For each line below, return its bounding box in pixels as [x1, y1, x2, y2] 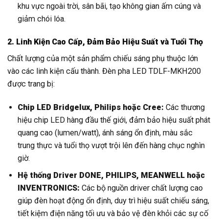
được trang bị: [7, 79, 55, 89]
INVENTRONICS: [18, 183, 80, 193]
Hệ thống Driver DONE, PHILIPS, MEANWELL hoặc [18, 171, 205, 180]
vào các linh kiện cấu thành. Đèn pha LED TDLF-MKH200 [7, 66, 201, 76]
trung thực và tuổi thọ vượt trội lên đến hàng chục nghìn [18, 140, 205, 150]
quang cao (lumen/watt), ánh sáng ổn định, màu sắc [18, 128, 193, 137]
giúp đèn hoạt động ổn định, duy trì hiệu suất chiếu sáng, [18, 196, 210, 206]
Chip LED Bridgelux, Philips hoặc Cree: [18, 102, 164, 112]
